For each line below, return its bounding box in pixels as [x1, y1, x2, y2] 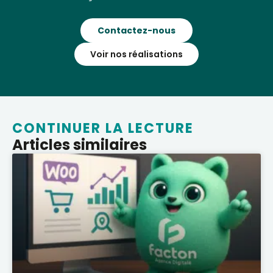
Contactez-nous [97, 24, 175, 37]
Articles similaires [12, 134, 147, 155]
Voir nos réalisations [90, 48, 183, 60]
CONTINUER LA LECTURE [12, 118, 194, 138]
